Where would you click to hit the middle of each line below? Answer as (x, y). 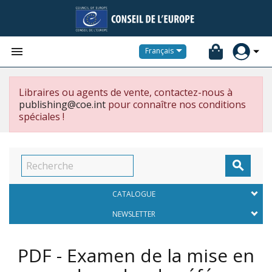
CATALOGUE (134, 194)
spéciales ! (42, 117)
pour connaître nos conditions (176, 104)
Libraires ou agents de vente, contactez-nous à (126, 92)
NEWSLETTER (134, 214)
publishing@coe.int (62, 104)
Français (159, 51)
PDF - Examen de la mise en (136, 255)
